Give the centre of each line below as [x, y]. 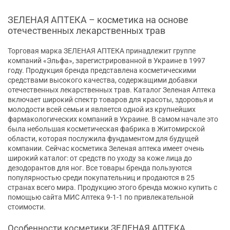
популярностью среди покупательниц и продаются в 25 [101, 178]
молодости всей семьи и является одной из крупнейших [102, 110]
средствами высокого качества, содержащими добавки [102, 80]
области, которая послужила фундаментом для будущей [103, 139]
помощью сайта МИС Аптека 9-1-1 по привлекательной [101, 197]
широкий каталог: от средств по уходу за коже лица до [100, 158]
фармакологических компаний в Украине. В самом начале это [113, 119]
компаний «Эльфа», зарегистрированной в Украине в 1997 [107, 61]
